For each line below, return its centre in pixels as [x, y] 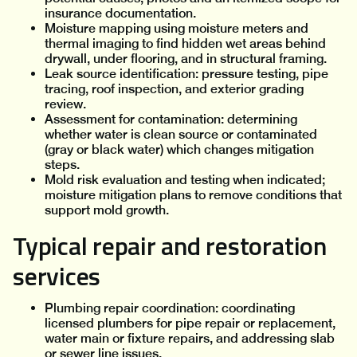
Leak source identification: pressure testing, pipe [186, 74]
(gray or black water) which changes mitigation [179, 150]
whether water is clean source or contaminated [181, 135]
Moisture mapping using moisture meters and [177, 29]
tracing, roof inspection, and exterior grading [174, 89]
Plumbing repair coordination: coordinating [170, 308]
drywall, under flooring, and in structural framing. [186, 59]
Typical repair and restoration [170, 246]
